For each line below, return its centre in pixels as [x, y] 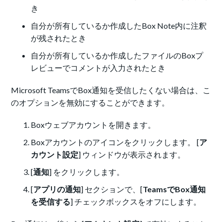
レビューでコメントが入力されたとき [98, 68]
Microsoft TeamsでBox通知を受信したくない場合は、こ [111, 90]
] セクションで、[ [112, 189]
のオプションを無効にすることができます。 [90, 103]
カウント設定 [55, 155]
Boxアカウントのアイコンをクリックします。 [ [115, 142]
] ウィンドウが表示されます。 [132, 155]
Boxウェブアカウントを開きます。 [93, 125]
